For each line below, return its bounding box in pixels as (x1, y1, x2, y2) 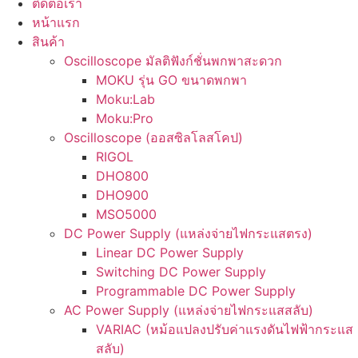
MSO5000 (96, 206, 157, 222)
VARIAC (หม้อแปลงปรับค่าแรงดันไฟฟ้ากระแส (96, 321, 353, 337)
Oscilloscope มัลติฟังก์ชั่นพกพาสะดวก (64, 53, 282, 69)
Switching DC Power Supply (96, 264, 266, 280)
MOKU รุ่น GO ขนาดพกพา (96, 72, 247, 88)
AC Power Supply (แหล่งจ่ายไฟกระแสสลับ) (64, 302, 313, 318)
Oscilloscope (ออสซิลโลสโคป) (64, 129, 243, 145)
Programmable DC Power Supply (96, 283, 296, 299)
